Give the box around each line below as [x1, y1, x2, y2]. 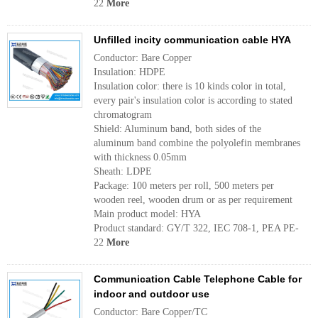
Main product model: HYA [94, 209, 201, 219]
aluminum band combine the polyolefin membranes [94, 138, 300, 148]
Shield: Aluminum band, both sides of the [94, 124, 261, 134]
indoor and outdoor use [94, 288, 209, 300]
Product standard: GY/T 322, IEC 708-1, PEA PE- [94, 223, 299, 234]
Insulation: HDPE [94, 67, 165, 77]
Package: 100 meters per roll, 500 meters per [94, 180, 274, 191]
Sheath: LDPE [94, 166, 152, 177]
